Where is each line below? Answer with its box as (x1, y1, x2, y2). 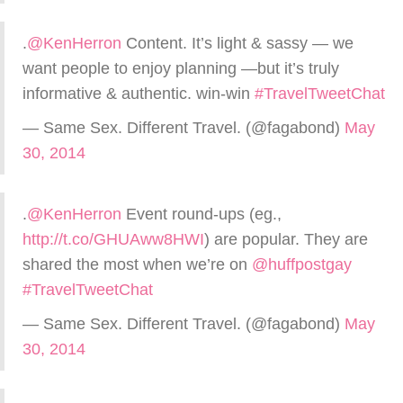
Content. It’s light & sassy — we (121, 34, 354, 52)
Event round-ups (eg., (121, 205, 282, 223)
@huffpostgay (252, 255, 352, 273)
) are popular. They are (204, 230, 368, 248)
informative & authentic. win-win (22, 85, 255, 103)
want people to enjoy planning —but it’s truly (22, 59, 339, 77)
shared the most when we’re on (22, 255, 252, 273)
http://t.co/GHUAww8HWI (22, 230, 204, 248)
